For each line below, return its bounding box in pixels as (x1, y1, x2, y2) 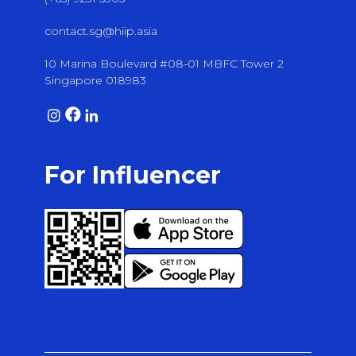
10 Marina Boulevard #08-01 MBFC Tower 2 (44, 56, 284, 71)
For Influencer (44, 160, 221, 190)
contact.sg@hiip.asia (44, 24, 157, 38)
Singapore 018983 (44, 73, 146, 87)
